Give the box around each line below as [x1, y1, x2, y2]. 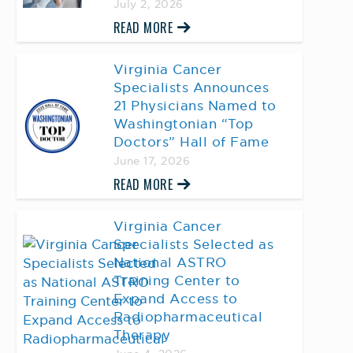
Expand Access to [113, 290, 238, 307]
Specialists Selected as [113, 236, 274, 253]
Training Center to [113, 272, 240, 289]
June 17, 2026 [113, 154, 191, 168]
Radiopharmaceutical [113, 308, 263, 325]
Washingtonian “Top [113, 115, 254, 132]
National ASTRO [113, 254, 227, 271]
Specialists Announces [113, 79, 269, 96]
